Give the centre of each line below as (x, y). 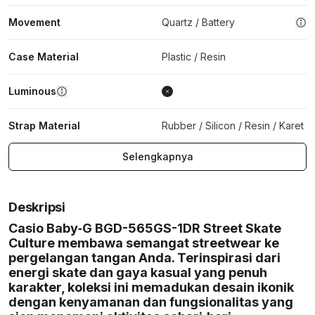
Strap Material (44, 126)
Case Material (44, 57)
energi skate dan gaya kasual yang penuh (138, 272)
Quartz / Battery (198, 22)
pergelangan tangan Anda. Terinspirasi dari (144, 258)
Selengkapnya (157, 156)
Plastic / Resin (194, 57)
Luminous (32, 91)
